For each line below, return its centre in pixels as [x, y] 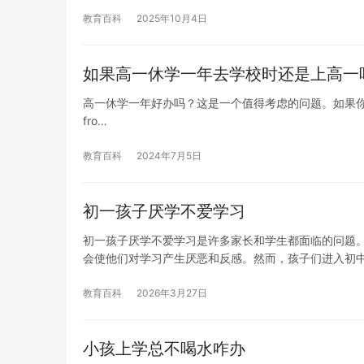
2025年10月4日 [172, 18]
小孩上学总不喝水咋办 [164, 348]
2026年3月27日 [172, 292]
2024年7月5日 [169, 155]
